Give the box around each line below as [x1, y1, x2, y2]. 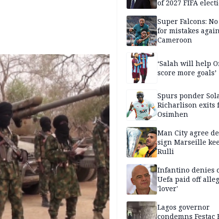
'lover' [157, 184, 178, 194]
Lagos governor [157, 202, 210, 212]
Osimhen [157, 109, 188, 119]
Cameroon [157, 35, 192, 45]
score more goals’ [157, 67, 217, 77]
